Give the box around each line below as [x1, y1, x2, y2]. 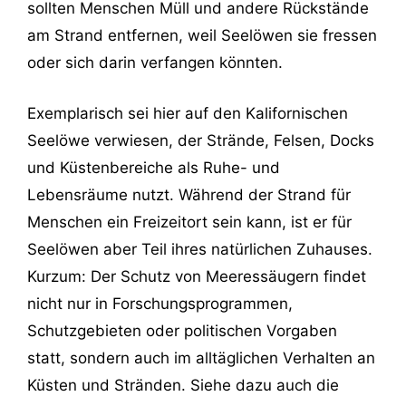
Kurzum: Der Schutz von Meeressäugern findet [27, 266, 366, 285]
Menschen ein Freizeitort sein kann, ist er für [27, 212, 352, 231]
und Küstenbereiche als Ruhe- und [27, 158, 280, 177]
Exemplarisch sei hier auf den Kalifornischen [27, 103, 348, 122]
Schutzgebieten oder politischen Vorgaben [27, 321, 337, 340]
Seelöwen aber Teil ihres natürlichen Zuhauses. [27, 239, 372, 258]
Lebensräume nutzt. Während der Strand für [27, 185, 351, 204]
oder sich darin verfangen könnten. [27, 53, 283, 72]
